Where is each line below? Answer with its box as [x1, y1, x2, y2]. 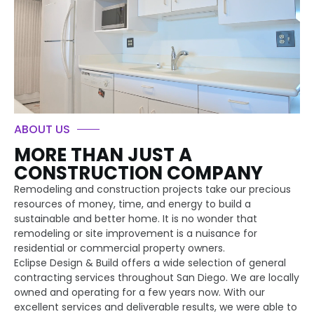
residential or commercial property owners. [14, 240, 225, 255]
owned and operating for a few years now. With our [14, 285, 265, 299]
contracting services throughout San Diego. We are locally [14, 270, 299, 285]
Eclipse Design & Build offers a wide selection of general [14, 255, 286, 270]
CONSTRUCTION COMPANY [14, 160, 263, 186]
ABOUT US [14, 121, 70, 137]
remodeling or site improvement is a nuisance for [14, 226, 257, 240]
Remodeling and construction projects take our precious [14, 182, 291, 196]
